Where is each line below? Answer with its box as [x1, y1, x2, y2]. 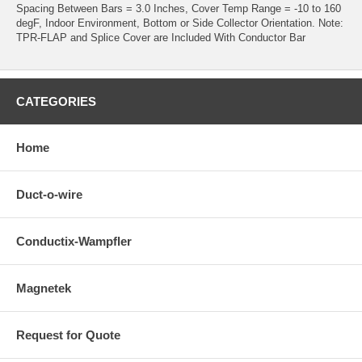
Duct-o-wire [16, 187, 82, 201]
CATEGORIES [16, 94, 96, 108]
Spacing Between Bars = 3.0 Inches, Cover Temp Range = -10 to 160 [16, 2, 341, 15]
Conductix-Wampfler [16, 234, 132, 248]
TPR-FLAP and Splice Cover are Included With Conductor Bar [16, 31, 305, 44]
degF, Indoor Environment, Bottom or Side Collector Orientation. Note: [16, 16, 343, 29]
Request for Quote [16, 327, 120, 342]
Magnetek [16, 280, 71, 295]
